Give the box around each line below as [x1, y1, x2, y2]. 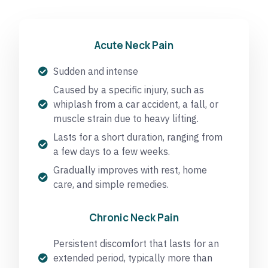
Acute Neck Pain [95, 38, 173, 52]
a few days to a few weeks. [53, 145, 170, 157]
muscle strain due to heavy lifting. [53, 112, 199, 124]
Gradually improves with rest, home [53, 163, 207, 176]
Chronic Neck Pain [89, 210, 179, 224]
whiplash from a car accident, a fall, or [53, 98, 218, 110]
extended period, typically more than [53, 251, 212, 264]
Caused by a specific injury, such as [53, 83, 204, 96]
